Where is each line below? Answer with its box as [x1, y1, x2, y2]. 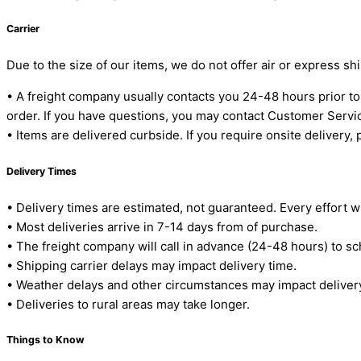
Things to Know [6, 334, 85, 346]
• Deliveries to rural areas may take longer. [6, 296, 250, 312]
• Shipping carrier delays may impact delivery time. [6, 257, 297, 273]
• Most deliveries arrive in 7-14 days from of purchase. [6, 218, 317, 234]
